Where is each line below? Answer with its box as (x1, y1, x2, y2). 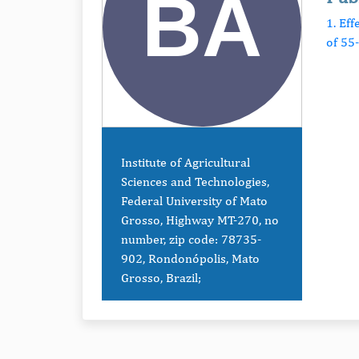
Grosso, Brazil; (121, 270, 201, 285)
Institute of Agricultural (121, 155, 250, 170)
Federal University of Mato (121, 193, 268, 208)
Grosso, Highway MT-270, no (121, 212, 279, 228)
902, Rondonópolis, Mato (121, 251, 260, 266)
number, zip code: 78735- (121, 232, 261, 247)
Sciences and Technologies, (121, 174, 269, 189)
